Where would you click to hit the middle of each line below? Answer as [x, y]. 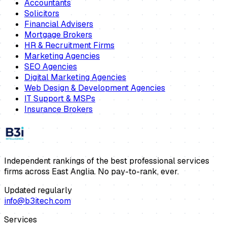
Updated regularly [38, 191]
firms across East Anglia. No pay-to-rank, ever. [91, 172]
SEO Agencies [51, 67]
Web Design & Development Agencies [95, 88]
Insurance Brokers [59, 109]
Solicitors [42, 14]
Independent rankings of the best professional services [107, 161]
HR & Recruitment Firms [69, 46]
